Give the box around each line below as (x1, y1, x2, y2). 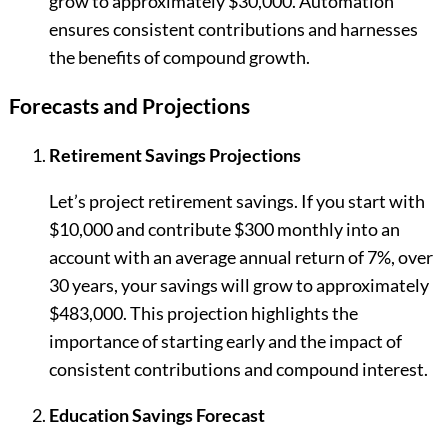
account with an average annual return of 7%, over (48, 246, 433, 269)
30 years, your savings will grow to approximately (48, 274, 429, 297)
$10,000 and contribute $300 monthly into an (48, 218, 400, 241)
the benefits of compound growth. (48, 46, 310, 69)
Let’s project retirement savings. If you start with (48, 190, 425, 213)
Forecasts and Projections (8, 93, 250, 119)
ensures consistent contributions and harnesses (48, 18, 418, 41)
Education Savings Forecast (48, 404, 265, 427)
